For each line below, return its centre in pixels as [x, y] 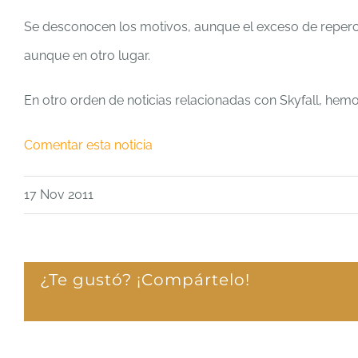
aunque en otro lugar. [87, 55]
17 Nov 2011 [59, 194]
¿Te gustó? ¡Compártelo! [145, 279]
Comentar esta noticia [88, 145]
